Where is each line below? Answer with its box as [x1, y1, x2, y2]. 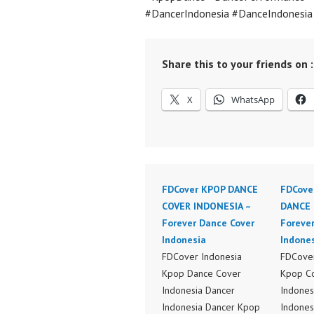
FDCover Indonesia [162, 250, 242, 263]
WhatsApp [231, 93, 275, 106]
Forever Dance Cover [162, 217, 254, 229]
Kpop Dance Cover [162, 267, 241, 280]
